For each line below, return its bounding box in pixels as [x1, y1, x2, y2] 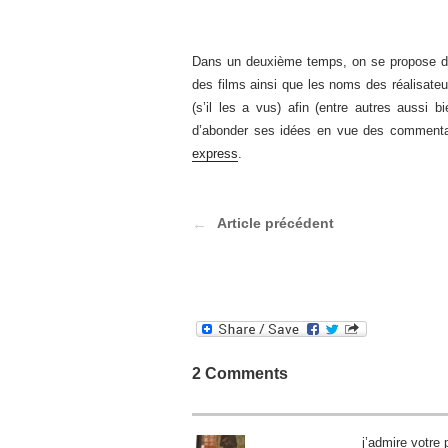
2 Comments [192, 365, 288, 383]
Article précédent [217, 215, 334, 232]
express [192, 146, 238, 162]
